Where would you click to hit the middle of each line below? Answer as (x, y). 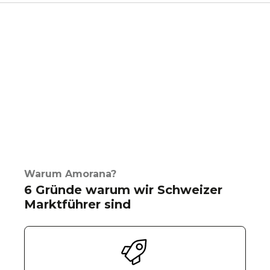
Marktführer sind (77, 204)
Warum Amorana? (70, 174)
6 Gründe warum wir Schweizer (123, 190)
